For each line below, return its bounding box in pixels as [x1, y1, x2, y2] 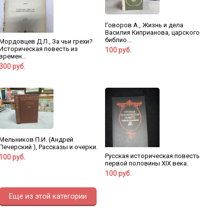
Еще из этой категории [8, 192, 87, 201]
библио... [105, 36, 131, 44]
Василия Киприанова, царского [105, 28, 200, 36]
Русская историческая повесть [105, 152, 200, 160]
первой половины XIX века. [105, 160, 188, 167]
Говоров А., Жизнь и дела [105, 21, 183, 29]
